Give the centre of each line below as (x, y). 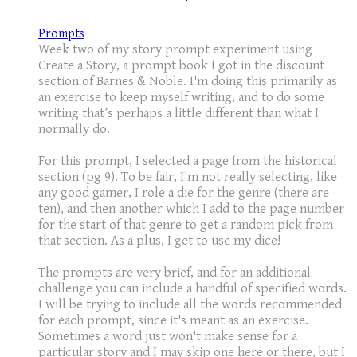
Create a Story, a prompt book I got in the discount (181, 66)
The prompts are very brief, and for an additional (175, 273)
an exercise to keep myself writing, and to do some (181, 98)
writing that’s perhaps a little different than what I (178, 114)
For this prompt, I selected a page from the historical (188, 161)
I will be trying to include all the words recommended (190, 305)
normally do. (74, 129)
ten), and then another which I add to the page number (191, 209)
